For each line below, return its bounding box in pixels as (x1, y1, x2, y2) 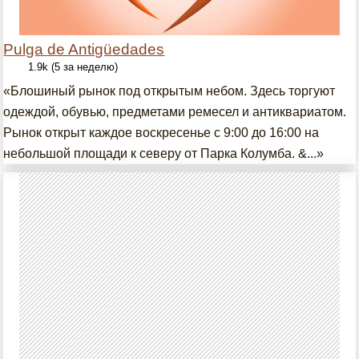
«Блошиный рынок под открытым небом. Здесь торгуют (3, 84, 336, 98)
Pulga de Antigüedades (3, 41, 165, 58)
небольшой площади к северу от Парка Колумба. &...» (3, 147, 325, 160)
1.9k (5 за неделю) (28, 61, 119, 73)
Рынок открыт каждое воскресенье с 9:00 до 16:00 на (3, 126, 320, 139)
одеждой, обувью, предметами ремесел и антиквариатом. (3, 105, 347, 119)
